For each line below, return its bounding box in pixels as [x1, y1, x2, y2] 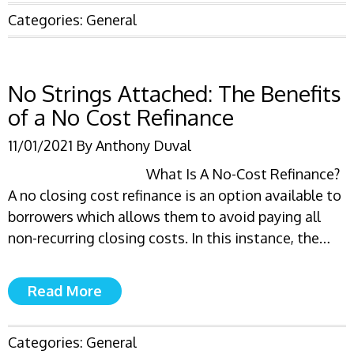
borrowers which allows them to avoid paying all [8, 208, 321, 225]
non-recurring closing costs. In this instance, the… [8, 229, 330, 247]
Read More [28, 282, 102, 299]
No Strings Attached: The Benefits [8, 79, 341, 107]
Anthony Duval [96, 137, 191, 154]
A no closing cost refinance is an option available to [8, 186, 341, 204]
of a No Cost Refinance [8, 103, 234, 131]
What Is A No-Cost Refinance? [146, 165, 340, 183]
